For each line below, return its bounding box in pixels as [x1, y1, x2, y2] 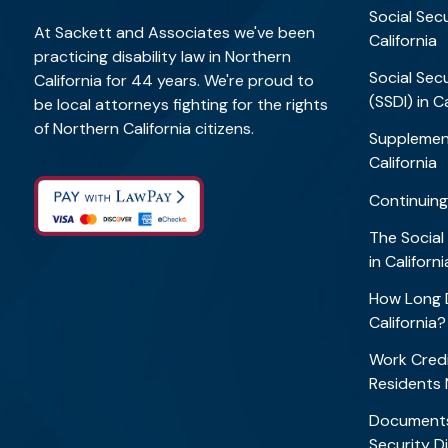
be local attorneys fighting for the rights [34, 94, 328, 115]
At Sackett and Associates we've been [34, 22, 315, 43]
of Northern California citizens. [34, 118, 254, 139]
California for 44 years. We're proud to [34, 70, 314, 91]
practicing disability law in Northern [34, 46, 291, 67]
